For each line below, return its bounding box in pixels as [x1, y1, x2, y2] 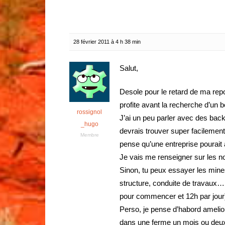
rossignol [77, 108, 102, 116]
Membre [80, 132, 99, 138]
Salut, [120, 64, 138, 72]
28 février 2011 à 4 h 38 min [73, 39, 141, 45]
